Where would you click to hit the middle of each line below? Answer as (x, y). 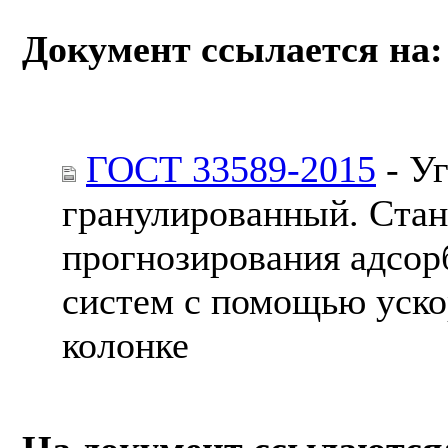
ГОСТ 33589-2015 (231, 168)
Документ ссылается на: (232, 48)
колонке (125, 344)
